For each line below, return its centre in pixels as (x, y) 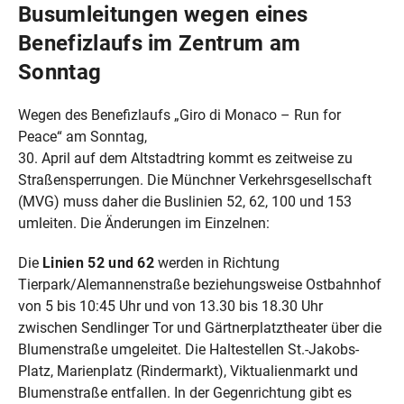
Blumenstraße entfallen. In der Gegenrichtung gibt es (185, 392)
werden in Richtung (217, 262)
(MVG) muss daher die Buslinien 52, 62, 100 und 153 (185, 201)
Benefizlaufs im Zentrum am (160, 42)
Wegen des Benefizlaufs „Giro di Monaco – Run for (179, 115)
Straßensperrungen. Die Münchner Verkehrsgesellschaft (195, 179)
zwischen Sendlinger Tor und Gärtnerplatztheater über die (200, 327)
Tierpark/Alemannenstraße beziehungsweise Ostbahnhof (200, 284)
